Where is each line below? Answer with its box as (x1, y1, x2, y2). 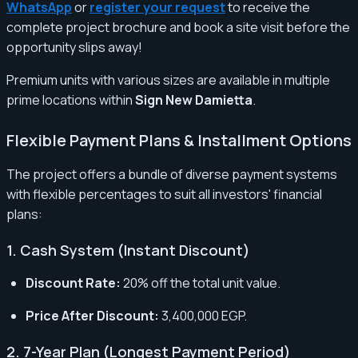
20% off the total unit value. (121, 273, 280, 292)
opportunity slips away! (6, 38, 142, 56)
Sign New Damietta (135, 90, 253, 109)
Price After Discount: (26, 306, 159, 324)
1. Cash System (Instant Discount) (6, 240, 250, 260)
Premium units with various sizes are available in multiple (6, 70, 330, 89)
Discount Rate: (26, 273, 121, 292)
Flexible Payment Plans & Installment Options (6, 129, 352, 151)
